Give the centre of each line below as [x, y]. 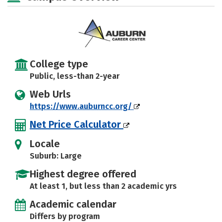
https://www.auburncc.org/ [82, 107]
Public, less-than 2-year [75, 76]
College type [59, 64]
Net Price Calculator [77, 125]
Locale [45, 144]
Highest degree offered [83, 174]
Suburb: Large [56, 156]
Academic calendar [73, 204]
